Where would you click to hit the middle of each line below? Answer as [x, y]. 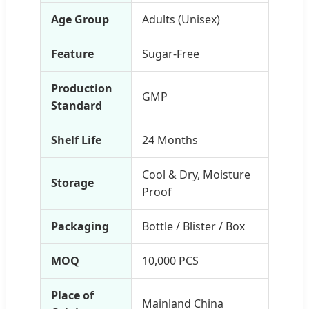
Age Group [80, 19]
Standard [77, 105]
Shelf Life [76, 140]
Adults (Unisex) [181, 19]
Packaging [80, 226]
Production [82, 88]
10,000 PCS [170, 260]
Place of [72, 295]
